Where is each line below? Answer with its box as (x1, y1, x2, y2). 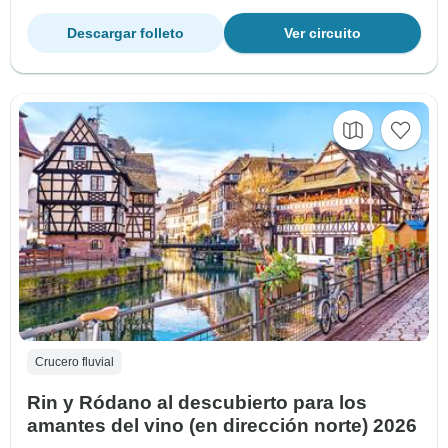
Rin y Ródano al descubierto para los (27, 392, 367, 414)
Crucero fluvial (35, 355, 114, 370)
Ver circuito (284, 25, 361, 42)
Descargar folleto (67, 25, 184, 42)
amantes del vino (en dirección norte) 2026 (27, 415, 417, 437)
